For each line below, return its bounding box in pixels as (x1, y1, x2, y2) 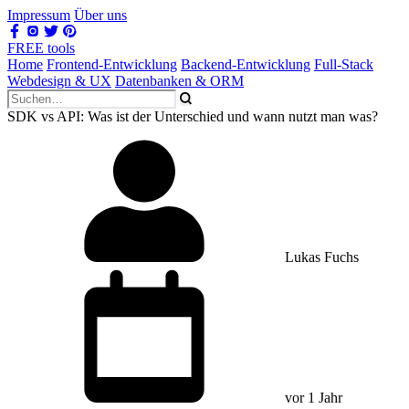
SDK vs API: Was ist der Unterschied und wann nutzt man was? (7, 109, 378, 124)
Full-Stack (314, 57, 373, 72)
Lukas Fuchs (281, 249, 359, 265)
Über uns (74, 7, 127, 23)
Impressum (7, 7, 70, 23)
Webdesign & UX (7, 73, 111, 89)
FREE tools (7, 40, 75, 56)
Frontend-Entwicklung (47, 57, 177, 72)
